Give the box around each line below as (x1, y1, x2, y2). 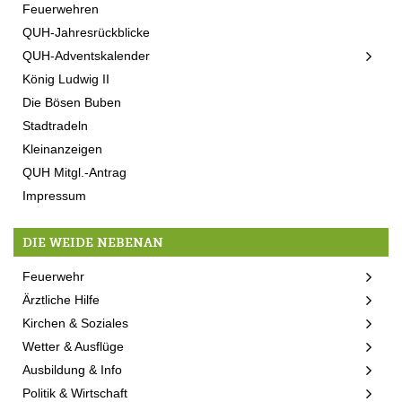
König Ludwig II (22, 72, 109, 87)
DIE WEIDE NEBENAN (22, 235, 163, 251)
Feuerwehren (22, 2, 99, 17)
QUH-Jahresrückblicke (22, 25, 150, 40)
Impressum (22, 188, 86, 204)
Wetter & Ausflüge (22, 339, 124, 354)
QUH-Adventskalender (22, 48, 150, 64)
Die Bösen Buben (22, 95, 121, 110)
